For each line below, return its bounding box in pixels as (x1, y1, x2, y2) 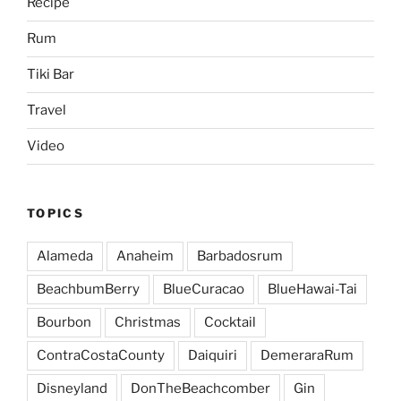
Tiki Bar (27, 66, 74, 83)
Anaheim (116, 248, 174, 265)
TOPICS (27, 205, 85, 220)
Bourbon (37, 314, 91, 331)
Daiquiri (188, 347, 237, 364)
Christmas (115, 314, 181, 331)
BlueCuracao (163, 281, 244, 298)
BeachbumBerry (37, 281, 140, 298)
